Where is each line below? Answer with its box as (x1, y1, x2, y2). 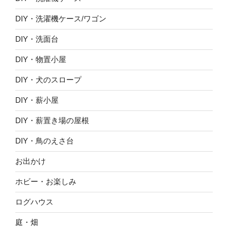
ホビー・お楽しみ (15, 177, 76, 186)
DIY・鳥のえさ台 (15, 136, 74, 146)
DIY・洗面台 (15, 35, 59, 44)
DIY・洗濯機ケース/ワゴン (15, 14, 106, 23)
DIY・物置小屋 (15, 55, 66, 64)
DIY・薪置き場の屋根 (15, 116, 89, 125)
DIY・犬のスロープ (15, 75, 81, 84)
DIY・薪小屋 (15, 96, 59, 105)
